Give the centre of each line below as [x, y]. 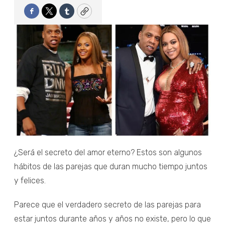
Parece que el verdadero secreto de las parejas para [107, 204]
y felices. [30, 180]
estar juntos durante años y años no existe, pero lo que [113, 218]
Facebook [51, 15]
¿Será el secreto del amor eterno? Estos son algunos [108, 152]
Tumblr [81, 15]
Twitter [64, 15]
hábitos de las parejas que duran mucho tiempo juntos [111, 166]
